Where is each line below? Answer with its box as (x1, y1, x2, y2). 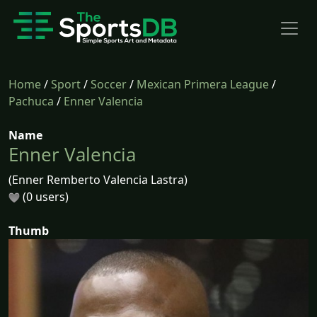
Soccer (91, 76, 127, 92)
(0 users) (20, 189, 69, 204)
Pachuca (8, 93, 54, 109)
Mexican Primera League (137, 76, 269, 92)
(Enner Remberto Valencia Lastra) (8, 172, 188, 188)
